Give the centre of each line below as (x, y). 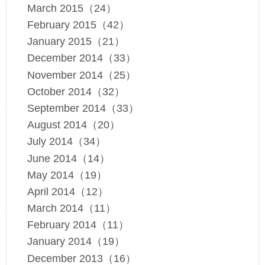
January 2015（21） (76, 42)
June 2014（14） (68, 158)
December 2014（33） (81, 58)
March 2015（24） (72, 8)
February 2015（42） (78, 25)
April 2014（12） (67, 191)
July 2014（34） (66, 142)
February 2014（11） (78, 225)
